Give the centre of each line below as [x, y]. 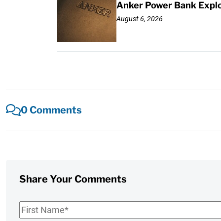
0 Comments [52, 110]
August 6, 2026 [139, 18]
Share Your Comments [73, 179]
